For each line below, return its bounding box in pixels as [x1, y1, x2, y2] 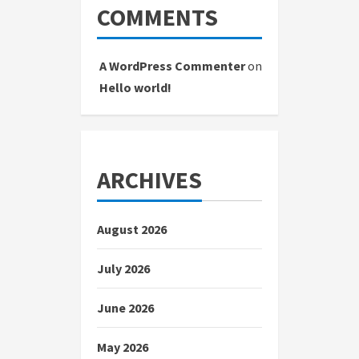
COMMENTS [97, 2, 218, 33]
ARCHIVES [97, 164, 202, 196]
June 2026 [97, 300, 154, 317]
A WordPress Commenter [99, 58, 245, 75]
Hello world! [99, 79, 171, 96]
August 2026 [97, 221, 167, 238]
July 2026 [97, 260, 150, 277]
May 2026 [97, 339, 148, 356]
